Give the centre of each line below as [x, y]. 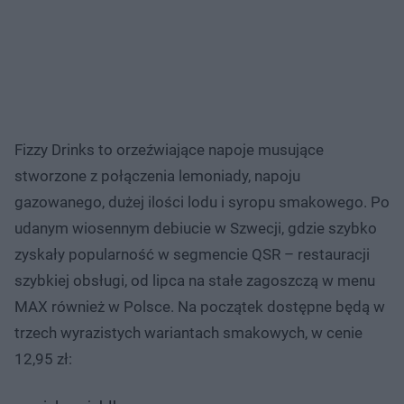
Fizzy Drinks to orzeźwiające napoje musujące [169, 149]
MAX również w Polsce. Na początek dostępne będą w [200, 306]
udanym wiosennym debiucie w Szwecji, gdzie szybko [196, 228]
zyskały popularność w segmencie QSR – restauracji [192, 254]
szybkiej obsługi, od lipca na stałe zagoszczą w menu [195, 280]
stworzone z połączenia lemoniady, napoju [157, 175]
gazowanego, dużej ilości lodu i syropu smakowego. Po [202, 202]
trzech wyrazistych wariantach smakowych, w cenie [188, 332]
